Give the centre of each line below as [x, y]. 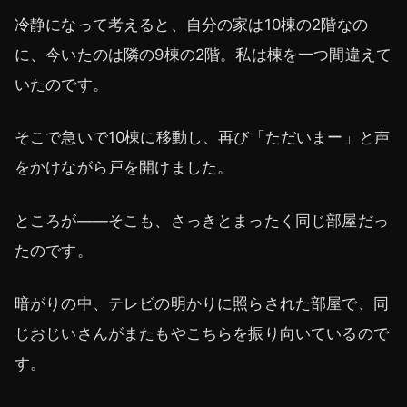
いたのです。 [61, 85]
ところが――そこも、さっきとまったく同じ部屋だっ [202, 220]
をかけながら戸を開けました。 [124, 168]
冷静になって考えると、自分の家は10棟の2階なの [191, 25]
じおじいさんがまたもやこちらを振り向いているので [202, 333]
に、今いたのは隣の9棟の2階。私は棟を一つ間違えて [203, 55]
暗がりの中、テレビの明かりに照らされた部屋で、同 [202, 303]
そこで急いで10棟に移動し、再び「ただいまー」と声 [203, 138]
